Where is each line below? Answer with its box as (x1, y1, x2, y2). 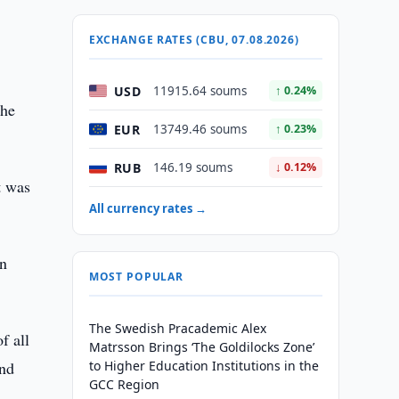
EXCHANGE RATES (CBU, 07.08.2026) (88, 32, 299, 47)
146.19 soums (152, 159, 232, 175)
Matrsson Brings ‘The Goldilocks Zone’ (88, 338, 314, 355)
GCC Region (88, 376, 159, 393)
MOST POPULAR (88, 269, 183, 284)
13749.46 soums (152, 121, 247, 137)
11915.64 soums (152, 83, 247, 99)
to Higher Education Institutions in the (88, 357, 319, 374)
